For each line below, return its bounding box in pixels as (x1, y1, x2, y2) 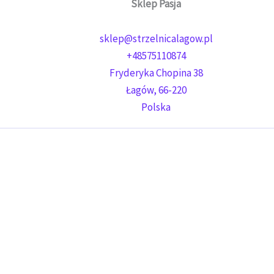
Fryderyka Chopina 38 (109, 66, 203, 80)
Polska (141, 100, 171, 114)
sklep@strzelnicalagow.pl (99, 32, 213, 46)
